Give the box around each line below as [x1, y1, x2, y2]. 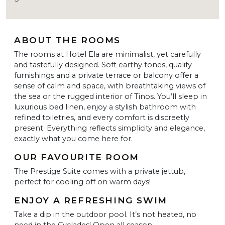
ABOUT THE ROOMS [14, 34, 121, 45]
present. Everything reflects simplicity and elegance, [14, 123, 205, 133]
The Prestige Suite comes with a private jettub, [14, 166, 185, 176]
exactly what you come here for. [14, 134, 133, 143]
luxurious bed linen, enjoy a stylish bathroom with [14, 102, 196, 111]
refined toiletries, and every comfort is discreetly [14, 113, 189, 122]
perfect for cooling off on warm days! [14, 177, 151, 186]
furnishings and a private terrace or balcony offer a [14, 70, 198, 80]
